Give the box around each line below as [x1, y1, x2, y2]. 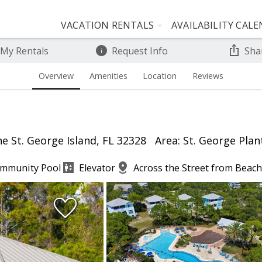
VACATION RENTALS [61, 18, 154, 32]
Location [143, 70, 177, 82]
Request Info [111, 44, 168, 57]
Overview [39, 70, 74, 82]
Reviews [192, 70, 223, 82]
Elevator [78, 161, 115, 174]
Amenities [89, 70, 127, 82]
